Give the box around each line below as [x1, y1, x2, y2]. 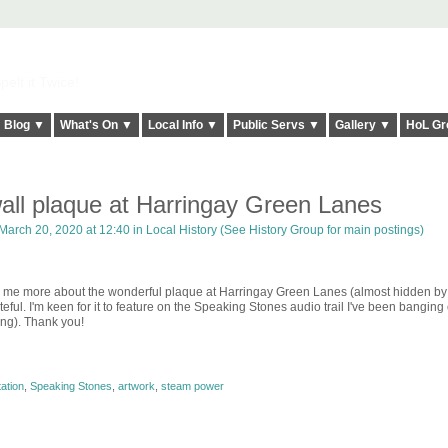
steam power [160, 379, 224, 392]
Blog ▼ [3, 118, 45, 133]
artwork [117, 379, 155, 392]
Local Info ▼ [147, 118, 218, 133]
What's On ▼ [59, 118, 133, 133]
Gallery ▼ [334, 118, 391, 133]
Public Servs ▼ [232, 118, 320, 133]
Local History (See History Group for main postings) [145, 223, 424, 238]
